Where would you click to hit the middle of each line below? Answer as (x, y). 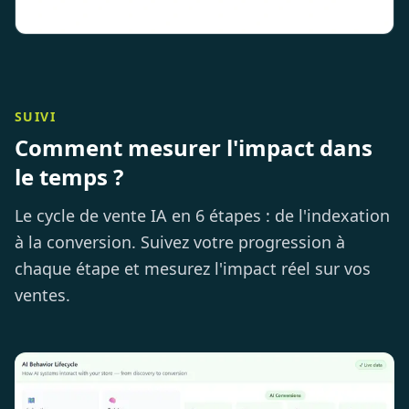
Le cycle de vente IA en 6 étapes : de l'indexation (202, 215)
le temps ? (69, 176)
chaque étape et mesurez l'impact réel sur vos (193, 268)
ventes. (42, 294)
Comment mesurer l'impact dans (194, 147)
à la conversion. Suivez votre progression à (180, 241)
